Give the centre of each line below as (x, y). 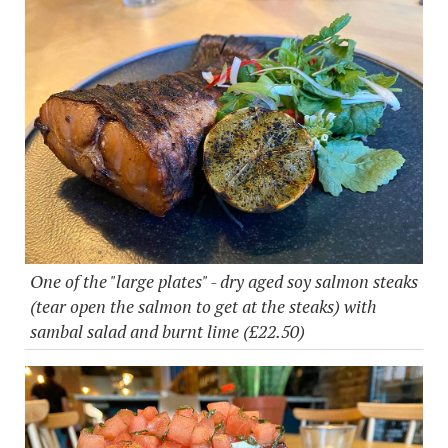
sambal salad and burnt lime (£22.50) (167, 331)
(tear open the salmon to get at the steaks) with (203, 306)
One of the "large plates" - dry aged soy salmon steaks (224, 281)
